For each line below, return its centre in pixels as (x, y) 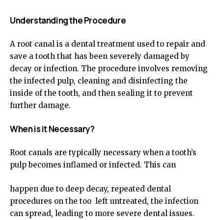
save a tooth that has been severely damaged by (100, 56)
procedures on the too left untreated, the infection (104, 201)
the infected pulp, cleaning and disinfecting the (99, 81)
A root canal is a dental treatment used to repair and (108, 44)
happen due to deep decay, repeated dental (90, 189)
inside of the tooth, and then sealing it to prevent (101, 93)
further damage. (40, 105)
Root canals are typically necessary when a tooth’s (103, 152)
